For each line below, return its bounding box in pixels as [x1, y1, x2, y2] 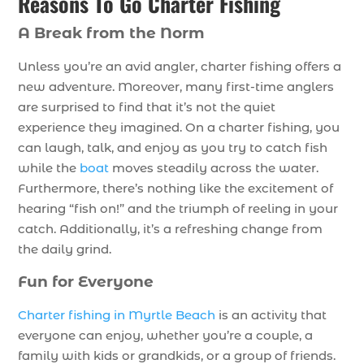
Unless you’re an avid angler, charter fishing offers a [18, 58, 342, 75]
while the [18, 160, 80, 176]
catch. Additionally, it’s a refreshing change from [18, 221, 323, 237]
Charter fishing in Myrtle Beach [18, 307, 216, 323]
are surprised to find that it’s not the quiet [18, 99, 276, 115]
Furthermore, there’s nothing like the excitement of [18, 180, 334, 197]
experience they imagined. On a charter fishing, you [18, 119, 340, 136]
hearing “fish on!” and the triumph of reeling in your [18, 201, 339, 217]
